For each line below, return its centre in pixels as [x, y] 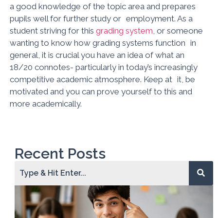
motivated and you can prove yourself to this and [101, 92]
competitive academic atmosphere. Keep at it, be [102, 80]
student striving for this [53, 31]
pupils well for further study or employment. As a [101, 19]
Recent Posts [60, 153]
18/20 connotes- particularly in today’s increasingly [104, 67]
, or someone [178, 31]
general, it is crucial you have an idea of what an [97, 55]
